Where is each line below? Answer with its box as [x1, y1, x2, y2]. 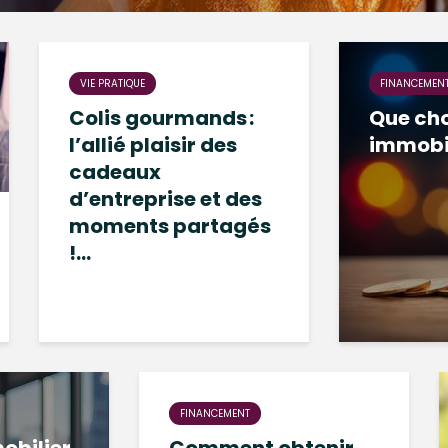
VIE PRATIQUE [80, 76, 145, 91]
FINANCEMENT [180, 406, 250, 421]
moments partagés [69, 212, 271, 240]
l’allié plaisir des [69, 131, 237, 159]
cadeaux [69, 158, 161, 186]
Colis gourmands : [69, 104, 254, 132]
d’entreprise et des [69, 185, 262, 213]
